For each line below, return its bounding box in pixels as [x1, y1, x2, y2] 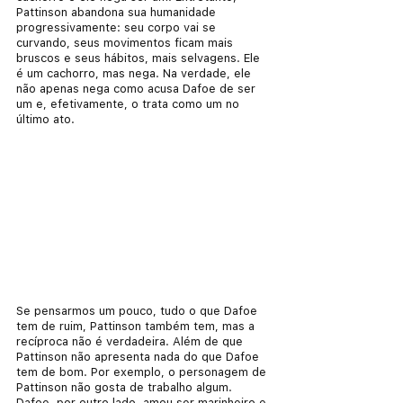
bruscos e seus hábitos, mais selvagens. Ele [16, 50, 264, 65]
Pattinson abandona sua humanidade [16, 4, 219, 19]
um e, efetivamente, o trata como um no [16, 96, 243, 111]
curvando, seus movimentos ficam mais [16, 35, 237, 49]
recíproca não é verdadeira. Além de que [16, 334, 246, 348]
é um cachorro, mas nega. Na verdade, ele [16, 66, 255, 80]
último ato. [16, 112, 75, 126]
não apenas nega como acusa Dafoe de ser [16, 81, 259, 95]
